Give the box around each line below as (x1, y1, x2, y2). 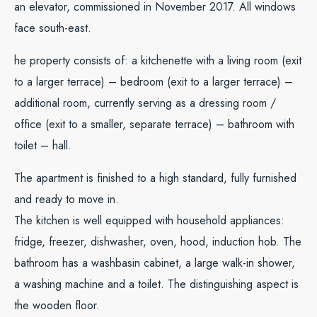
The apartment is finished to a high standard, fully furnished (14, 170, 296, 186)
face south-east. (14, 20, 91, 36)
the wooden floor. (14, 297, 100, 313)
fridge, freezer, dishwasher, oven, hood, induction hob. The (14, 234, 301, 250)
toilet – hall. (14, 137, 71, 154)
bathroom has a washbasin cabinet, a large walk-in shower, (14, 255, 295, 271)
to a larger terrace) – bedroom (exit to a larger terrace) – (14, 74, 293, 90)
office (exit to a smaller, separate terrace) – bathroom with (14, 116, 294, 132)
